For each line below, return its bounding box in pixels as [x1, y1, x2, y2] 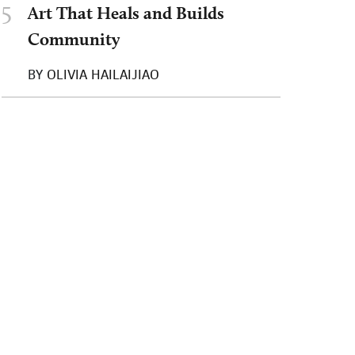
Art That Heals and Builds [28, 2, 224, 23]
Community [28, 28, 120, 49]
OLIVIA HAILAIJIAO [47, 65, 159, 83]
